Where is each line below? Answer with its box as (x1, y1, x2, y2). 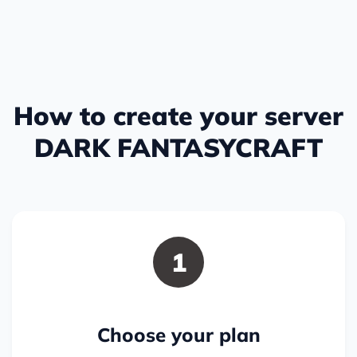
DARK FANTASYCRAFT (34, 131, 323, 164)
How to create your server (14, 100, 343, 132)
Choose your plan (96, 323, 261, 347)
